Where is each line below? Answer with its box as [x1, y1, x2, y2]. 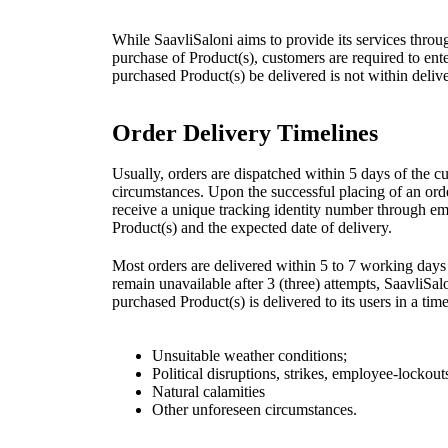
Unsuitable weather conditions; [152, 346, 347, 364]
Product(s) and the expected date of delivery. [112, 218, 392, 236]
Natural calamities [152, 382, 265, 400]
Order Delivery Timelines [112, 119, 378, 146]
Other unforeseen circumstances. [152, 400, 357, 418]
